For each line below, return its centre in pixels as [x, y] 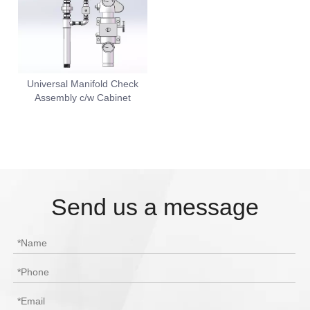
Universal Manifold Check [83, 84]
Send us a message [155, 207]
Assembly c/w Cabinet [83, 98]
